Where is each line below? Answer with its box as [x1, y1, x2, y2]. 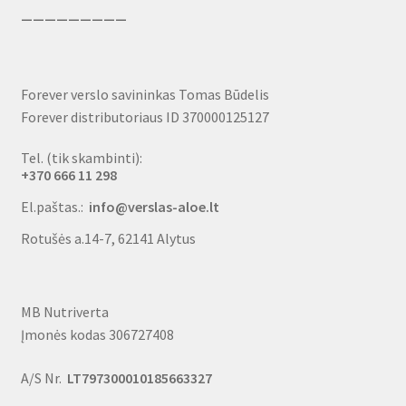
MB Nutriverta [20, 303, 109, 322]
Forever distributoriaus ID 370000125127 [20, 108, 269, 127]
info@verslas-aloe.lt [88, 197, 219, 216]
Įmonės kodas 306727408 [20, 325, 174, 344]
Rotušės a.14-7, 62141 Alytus [20, 228, 196, 247]
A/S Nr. [20, 368, 67, 387]
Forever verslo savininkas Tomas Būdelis [20, 85, 269, 104]
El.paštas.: [20, 197, 89, 216]
